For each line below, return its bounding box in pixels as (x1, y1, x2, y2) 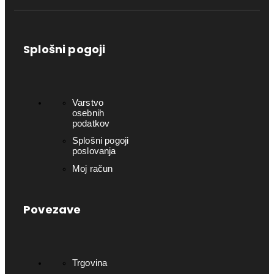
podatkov (72, 118, 110, 129)
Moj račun (72, 163, 113, 174)
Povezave (23, 201, 81, 217)
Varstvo (72, 97, 104, 108)
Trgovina (72, 257, 108, 268)
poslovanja (72, 146, 116, 157)
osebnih (72, 108, 105, 119)
